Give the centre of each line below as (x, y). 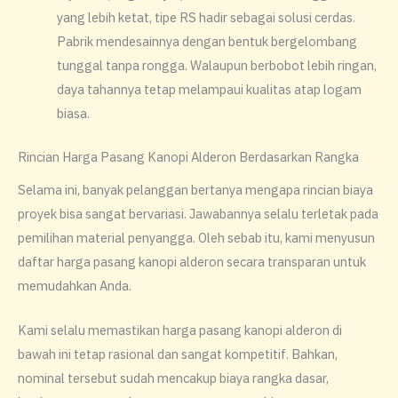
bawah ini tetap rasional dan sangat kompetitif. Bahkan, (178, 354)
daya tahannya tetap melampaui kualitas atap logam (209, 89)
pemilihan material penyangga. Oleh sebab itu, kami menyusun (196, 237)
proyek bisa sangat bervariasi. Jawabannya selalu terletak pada (198, 213)
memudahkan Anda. (75, 285)
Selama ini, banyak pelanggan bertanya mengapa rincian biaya (195, 189)
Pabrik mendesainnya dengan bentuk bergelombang (207, 41)
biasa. (73, 113)
